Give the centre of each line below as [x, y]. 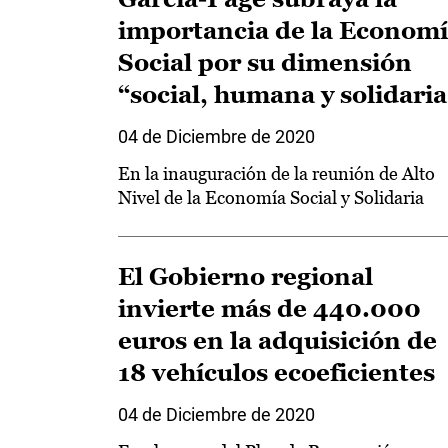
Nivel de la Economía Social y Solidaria [271, 197]
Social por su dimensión [265, 62]
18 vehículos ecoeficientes [276, 372]
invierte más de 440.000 [269, 308]
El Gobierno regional [245, 276]
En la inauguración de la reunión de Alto [276, 173]
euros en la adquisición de [277, 340]
